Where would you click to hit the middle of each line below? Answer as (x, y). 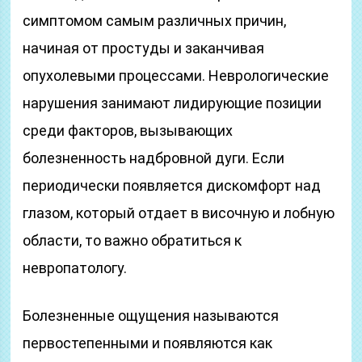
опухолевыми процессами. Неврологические (176, 76)
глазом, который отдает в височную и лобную (179, 213)
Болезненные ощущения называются (151, 316)
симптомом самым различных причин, (155, 21)
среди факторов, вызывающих (128, 130)
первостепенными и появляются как (148, 343)
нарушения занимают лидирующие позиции (173, 103)
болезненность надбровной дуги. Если (154, 158)
